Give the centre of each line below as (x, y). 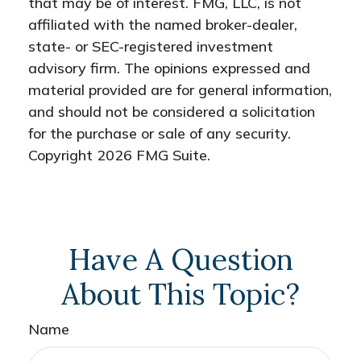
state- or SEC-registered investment (151, 46)
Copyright (62, 155)
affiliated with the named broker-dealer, (163, 25)
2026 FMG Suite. (154, 155)
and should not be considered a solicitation (172, 112)
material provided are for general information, (180, 90)
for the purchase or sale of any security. (160, 133)
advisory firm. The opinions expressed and (169, 68)
